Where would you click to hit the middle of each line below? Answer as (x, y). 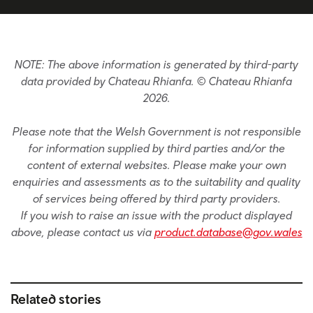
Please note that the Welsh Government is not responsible (156, 131)
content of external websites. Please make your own (156, 165)
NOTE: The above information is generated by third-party (156, 64)
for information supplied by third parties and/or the (156, 148)
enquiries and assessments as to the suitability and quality (156, 182)
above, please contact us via (82, 232)
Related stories (56, 299)
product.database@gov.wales (228, 232)
